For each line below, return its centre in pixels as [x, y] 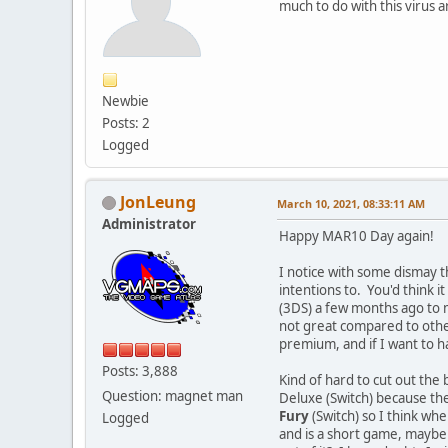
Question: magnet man [172, 395]
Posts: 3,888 [140, 370]
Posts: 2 [126, 122]
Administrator [149, 223]
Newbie [125, 100]
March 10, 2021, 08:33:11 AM [351, 203]
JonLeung [158, 201]
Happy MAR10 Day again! [356, 235]
